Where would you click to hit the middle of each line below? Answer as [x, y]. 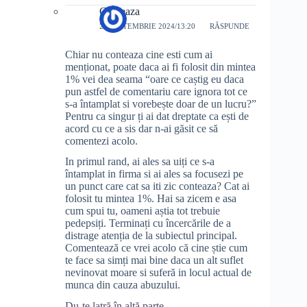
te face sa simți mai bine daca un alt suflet [154, 260]
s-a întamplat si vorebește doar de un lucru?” [161, 103]
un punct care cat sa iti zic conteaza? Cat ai [157, 186]
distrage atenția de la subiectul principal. [151, 236]
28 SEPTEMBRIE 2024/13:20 [147, 26]
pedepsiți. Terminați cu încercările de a [148, 223]
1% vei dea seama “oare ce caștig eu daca [155, 79]
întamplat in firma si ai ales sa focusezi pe [154, 174]
